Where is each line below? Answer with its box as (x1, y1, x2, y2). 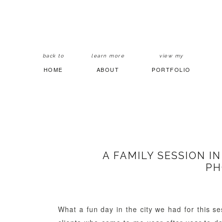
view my (159, 53, 183, 58)
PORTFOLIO (152, 65, 191, 73)
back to (42, 53, 64, 58)
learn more (91, 53, 125, 58)
